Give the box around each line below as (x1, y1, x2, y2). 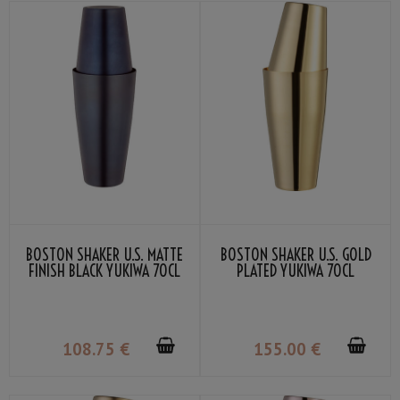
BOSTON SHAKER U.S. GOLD (220, 245, 371, 266)
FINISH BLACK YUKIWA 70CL (29, 261, 180, 282)
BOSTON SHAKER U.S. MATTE (26, 245, 183, 266)
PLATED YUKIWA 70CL (237, 261, 354, 282)
